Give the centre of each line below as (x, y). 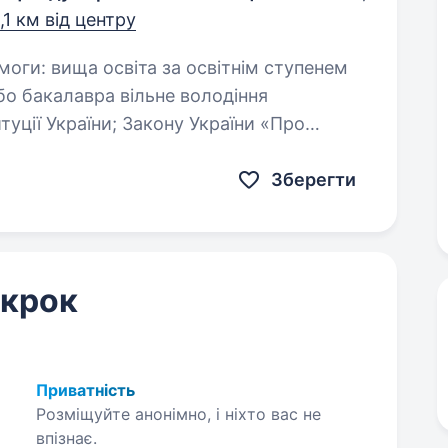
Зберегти (314, 179)
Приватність (85, 390)
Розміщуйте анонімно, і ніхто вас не (178, 414)
